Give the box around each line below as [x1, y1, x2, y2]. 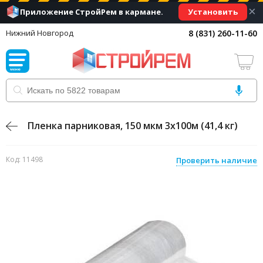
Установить [188, 6, 238, 17]
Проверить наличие [176, 155, 257, 166]
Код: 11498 [6, 154, 43, 164]
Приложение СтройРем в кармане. [20, 6, 164, 17]
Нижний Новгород [6, 28, 73, 38]
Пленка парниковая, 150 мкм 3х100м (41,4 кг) [28, 119, 238, 132]
